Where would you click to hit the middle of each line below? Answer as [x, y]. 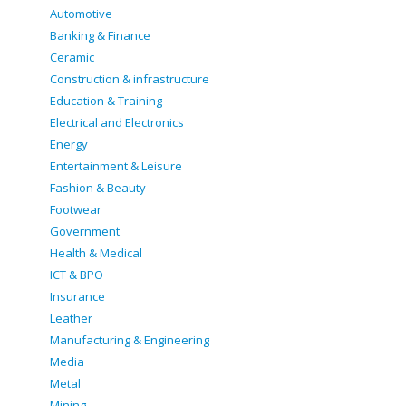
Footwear [76, 209]
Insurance [77, 296]
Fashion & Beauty [98, 188]
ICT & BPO [77, 275]
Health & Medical [96, 253]
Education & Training [106, 101]
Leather [71, 318]
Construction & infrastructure [130, 79]
